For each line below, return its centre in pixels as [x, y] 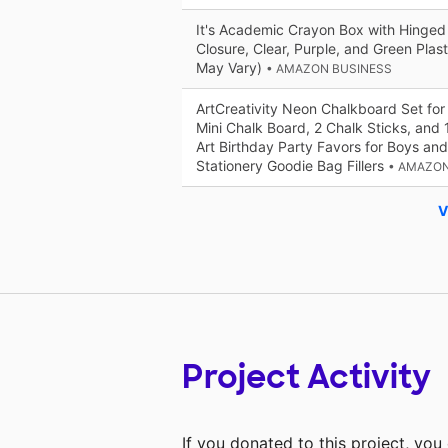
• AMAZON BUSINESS [329, 69]
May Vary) [231, 68]
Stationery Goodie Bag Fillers [292, 166]
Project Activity [306, 376]
